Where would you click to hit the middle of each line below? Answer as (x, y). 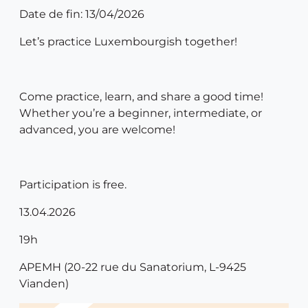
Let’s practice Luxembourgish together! (128, 42)
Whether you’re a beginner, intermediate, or (141, 113)
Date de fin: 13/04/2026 (82, 14)
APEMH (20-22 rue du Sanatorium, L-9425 (133, 267)
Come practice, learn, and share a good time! (141, 97)
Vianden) (44, 284)
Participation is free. (73, 185)
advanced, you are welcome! (97, 130)
